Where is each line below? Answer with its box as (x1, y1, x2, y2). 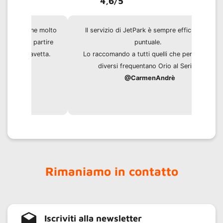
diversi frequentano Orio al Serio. (62, 62, 162, 70)
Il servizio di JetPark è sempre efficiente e (48, 26, 175, 34)
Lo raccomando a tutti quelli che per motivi (47, 50, 177, 58)
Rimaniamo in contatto (45, 164, 178, 179)
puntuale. (98, 38, 125, 46)
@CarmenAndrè (92, 74, 143, 82)
